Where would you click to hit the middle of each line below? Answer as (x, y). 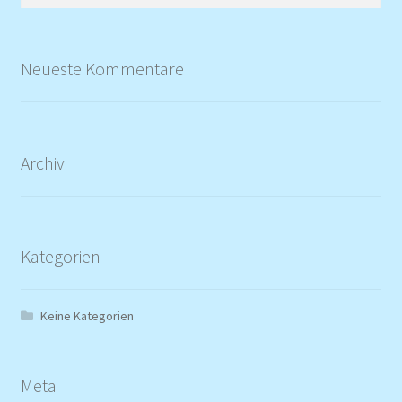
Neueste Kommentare (102, 69)
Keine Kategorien (87, 316)
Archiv (42, 162)
